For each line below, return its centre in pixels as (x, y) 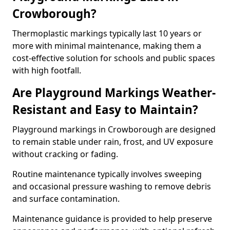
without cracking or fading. (65, 154)
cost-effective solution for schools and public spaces (114, 58)
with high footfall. (47, 70)
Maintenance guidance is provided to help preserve (112, 219)
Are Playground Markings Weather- (114, 93)
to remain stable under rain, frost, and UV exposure (113, 142)
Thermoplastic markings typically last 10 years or (107, 33)
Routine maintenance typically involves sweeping (107, 174)
